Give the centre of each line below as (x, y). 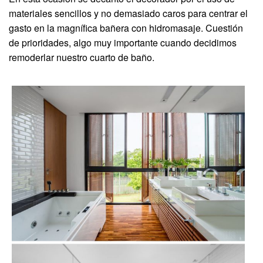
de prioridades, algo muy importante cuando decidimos (123, 42)
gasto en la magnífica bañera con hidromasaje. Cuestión (126, 28)
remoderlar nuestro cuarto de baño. (82, 57)
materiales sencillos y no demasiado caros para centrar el (128, 13)
